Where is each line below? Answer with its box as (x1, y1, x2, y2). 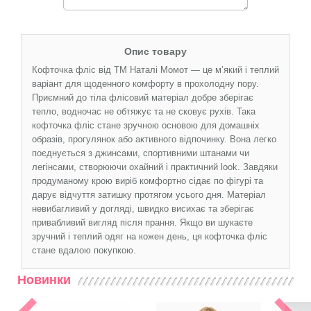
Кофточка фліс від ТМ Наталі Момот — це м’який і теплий (32, 64, 279, 75)
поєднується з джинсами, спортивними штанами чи (32, 147, 249, 158)
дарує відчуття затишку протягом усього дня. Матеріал (32, 189, 266, 200)
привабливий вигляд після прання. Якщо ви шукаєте (32, 217, 253, 228)
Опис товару (124, 45, 187, 57)
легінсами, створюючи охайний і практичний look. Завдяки (32, 161, 278, 172)
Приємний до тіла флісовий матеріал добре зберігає (32, 92, 253, 103)
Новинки (17, 272, 71, 287)
